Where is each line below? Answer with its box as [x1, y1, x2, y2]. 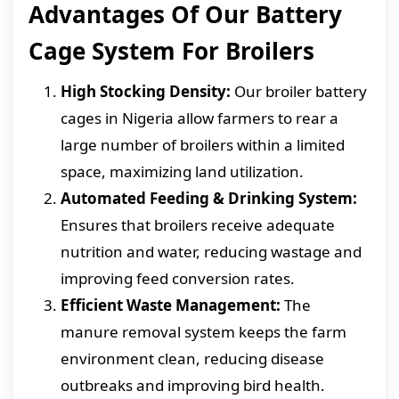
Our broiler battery [231, 81, 367, 102]
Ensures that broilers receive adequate [61, 215, 335, 235]
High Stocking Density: [61, 81, 231, 102]
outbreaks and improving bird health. [61, 375, 325, 395]
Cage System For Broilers [28, 35, 314, 67]
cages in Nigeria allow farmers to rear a [61, 108, 338, 128]
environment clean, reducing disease [61, 348, 324, 369]
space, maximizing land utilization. [61, 161, 304, 182]
